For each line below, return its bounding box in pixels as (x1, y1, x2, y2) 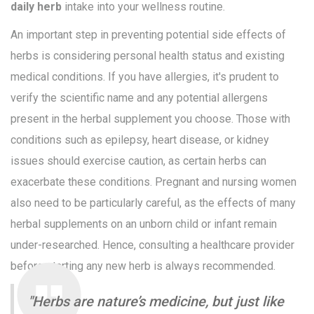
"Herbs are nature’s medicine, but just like (28, 293, 284, 310)
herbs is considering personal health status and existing (11, 49, 285, 63)
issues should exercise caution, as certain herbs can (11, 154, 266, 168)
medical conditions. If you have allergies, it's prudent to (11, 70, 279, 84)
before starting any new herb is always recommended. (11, 259, 275, 273)
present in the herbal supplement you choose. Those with (11, 112, 290, 126)
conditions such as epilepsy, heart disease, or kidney (11, 133, 269, 147)
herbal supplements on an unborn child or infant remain (11, 217, 277, 231)
